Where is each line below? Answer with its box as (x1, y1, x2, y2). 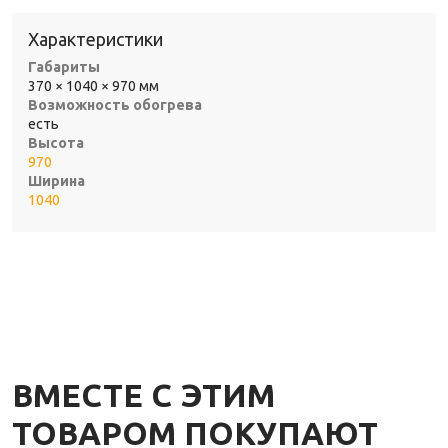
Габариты (28, 58, 100, 75)
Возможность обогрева (28, 96, 202, 113)
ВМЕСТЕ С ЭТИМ (12, 376, 275, 413)
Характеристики (28, 28, 163, 49)
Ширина (28, 172, 85, 189)
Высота (28, 134, 84, 151)
